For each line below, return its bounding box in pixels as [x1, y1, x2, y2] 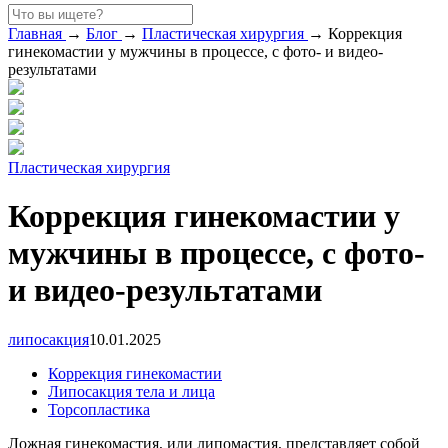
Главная [8, 25, 62, 42]
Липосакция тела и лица [48, 382, 215, 400]
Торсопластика [48, 400, 150, 418]
